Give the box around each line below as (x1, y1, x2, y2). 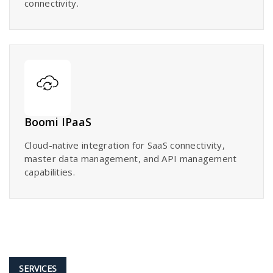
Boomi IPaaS (24, 114, 91, 129)
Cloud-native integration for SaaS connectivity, (24, 138, 225, 151)
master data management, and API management (24, 152, 237, 165)
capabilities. (24, 165, 75, 178)
